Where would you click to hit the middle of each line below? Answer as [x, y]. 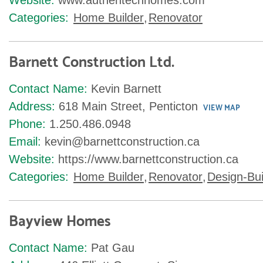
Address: [32, 106]
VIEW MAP [222, 108]
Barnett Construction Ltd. [92, 63]
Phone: [27, 124]
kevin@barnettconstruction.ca [122, 141]
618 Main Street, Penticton [128, 106]
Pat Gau [113, 248]
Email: [25, 141]
